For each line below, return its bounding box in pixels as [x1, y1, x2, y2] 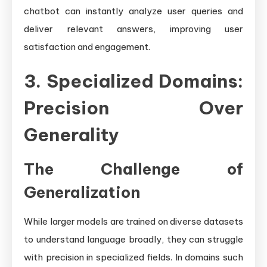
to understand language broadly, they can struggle [24, 233, 243, 245]
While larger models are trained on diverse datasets [24, 215, 243, 227]
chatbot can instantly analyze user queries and [24, 5, 243, 17]
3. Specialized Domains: [24, 69, 243, 92]
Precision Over [24, 96, 243, 119]
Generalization [24, 182, 140, 202]
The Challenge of [24, 159, 243, 179]
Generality [24, 123, 119, 146]
